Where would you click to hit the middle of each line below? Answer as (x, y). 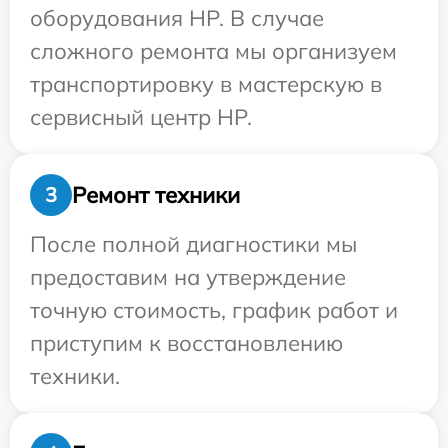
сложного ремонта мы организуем (213, 51)
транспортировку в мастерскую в (206, 84)
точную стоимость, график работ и (214, 310)
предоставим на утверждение (188, 277)
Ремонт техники (156, 194)
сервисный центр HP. (141, 117)
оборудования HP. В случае (177, 18)
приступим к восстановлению (186, 343)
